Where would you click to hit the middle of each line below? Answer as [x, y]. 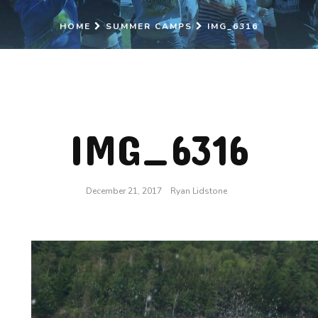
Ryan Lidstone [198, 191]
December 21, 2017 [124, 191]
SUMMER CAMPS [149, 27]
